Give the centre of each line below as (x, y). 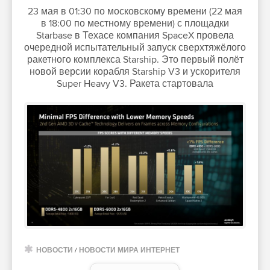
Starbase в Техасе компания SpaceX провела (135, 36)
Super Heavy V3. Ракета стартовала (135, 84)
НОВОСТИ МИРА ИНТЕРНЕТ (129, 251)
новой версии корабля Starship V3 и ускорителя (135, 72)
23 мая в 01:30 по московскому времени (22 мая (135, 12)
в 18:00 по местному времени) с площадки (135, 24)
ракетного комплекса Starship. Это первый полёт (135, 60)
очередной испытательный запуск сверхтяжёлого (135, 48)
